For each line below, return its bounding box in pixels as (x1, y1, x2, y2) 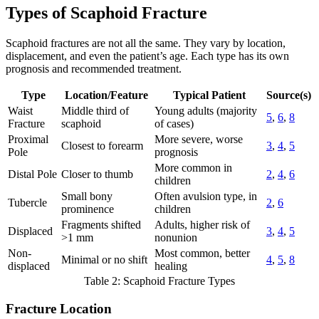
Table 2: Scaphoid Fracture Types (84, 275, 235, 288)
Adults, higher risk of (155, 219, 250, 231)
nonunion (155, 231, 197, 244)
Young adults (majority (155, 105, 257, 117)
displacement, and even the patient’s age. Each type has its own (6, 50, 289, 63)
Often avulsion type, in (155, 190, 257, 203)
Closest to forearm (61, 140, 143, 152)
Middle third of (61, 105, 129, 117)
